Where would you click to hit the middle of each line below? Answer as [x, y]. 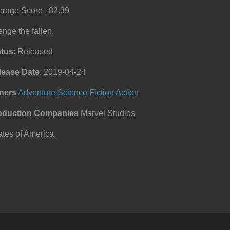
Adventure [37, 93]
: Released [33, 52]
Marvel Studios [107, 113]
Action [127, 93]
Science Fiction [86, 93]
